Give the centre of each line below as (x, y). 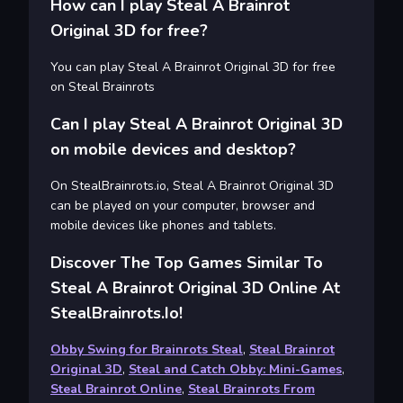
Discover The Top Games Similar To (187, 263)
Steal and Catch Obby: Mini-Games (235, 370)
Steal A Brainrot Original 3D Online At (195, 288)
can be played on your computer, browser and (183, 206)
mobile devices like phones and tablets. (163, 226)
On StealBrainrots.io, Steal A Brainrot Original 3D (192, 186)
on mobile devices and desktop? (173, 150)
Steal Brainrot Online (116, 390)
